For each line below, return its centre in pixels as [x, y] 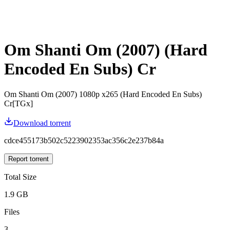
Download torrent [42, 123]
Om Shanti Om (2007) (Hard [106, 50]
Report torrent [28, 159]
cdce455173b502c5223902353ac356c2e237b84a [84, 140]
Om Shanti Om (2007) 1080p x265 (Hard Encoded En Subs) [103, 94]
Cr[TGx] [18, 103]
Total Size [20, 177]
